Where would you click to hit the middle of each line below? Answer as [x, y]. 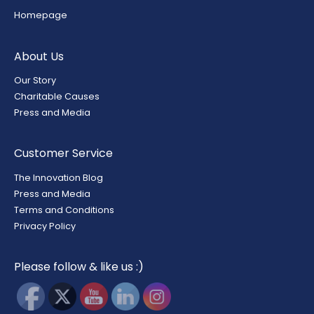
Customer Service [63, 153]
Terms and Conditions [64, 210]
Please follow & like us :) [79, 267]
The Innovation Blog [59, 177]
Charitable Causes [57, 96]
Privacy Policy [45, 226]
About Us [39, 56]
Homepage [41, 15]
